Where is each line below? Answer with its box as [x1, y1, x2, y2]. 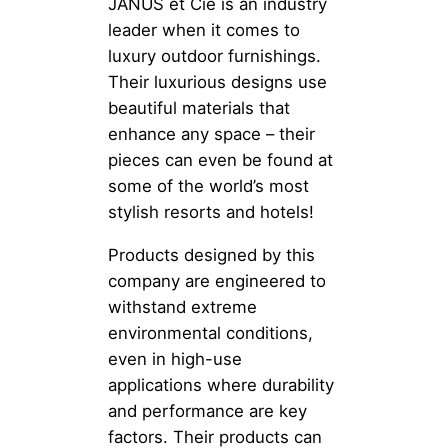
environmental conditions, [108, 322, 313, 343]
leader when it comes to [108, 19, 300, 40]
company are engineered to [108, 270, 326, 291]
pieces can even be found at [108, 149, 333, 170]
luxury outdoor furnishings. [108, 45, 321, 66]
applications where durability [108, 374, 334, 395]
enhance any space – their [108, 123, 315, 144]
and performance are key [108, 400, 307, 421]
